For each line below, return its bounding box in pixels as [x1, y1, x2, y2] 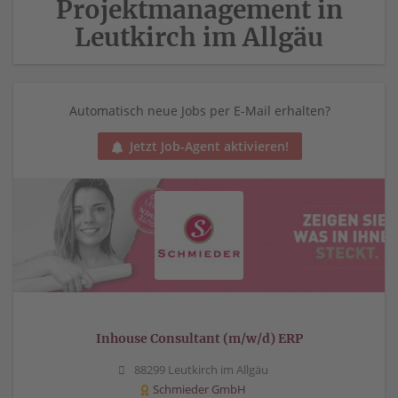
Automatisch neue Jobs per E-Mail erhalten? [69, 101, 330, 119]
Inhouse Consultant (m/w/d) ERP [95, 330, 303, 346]
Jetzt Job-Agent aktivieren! [130, 137, 289, 155]
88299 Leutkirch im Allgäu [131, 362, 268, 378]
